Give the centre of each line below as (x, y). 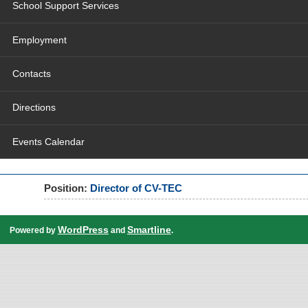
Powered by (33, 230)
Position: (67, 188)
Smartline (149, 229)
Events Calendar (48, 142)
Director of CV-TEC (136, 188)
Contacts (31, 74)
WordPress (83, 229)
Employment (39, 40)
